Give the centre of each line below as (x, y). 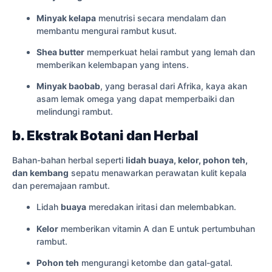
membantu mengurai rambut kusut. (107, 30)
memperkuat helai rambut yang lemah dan (170, 52)
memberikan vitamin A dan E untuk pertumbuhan (157, 228)
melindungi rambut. (75, 112)
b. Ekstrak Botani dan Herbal (105, 135)
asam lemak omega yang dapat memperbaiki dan (135, 99)
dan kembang (40, 172)
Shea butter (60, 52)
